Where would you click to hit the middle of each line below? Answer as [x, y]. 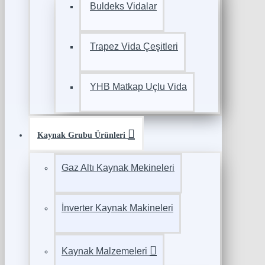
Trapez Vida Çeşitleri [134, 47]
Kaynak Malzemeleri [104, 251]
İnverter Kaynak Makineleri [117, 208]
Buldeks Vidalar [123, 7]
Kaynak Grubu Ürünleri [81, 135]
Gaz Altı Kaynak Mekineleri [118, 168]
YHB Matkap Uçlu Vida [138, 87]
